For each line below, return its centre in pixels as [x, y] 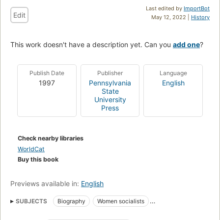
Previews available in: [46, 184]
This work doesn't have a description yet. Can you [92, 45]
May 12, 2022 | [171, 17]
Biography [71, 201]
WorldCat [31, 149]
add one [186, 45]
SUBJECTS [31, 201]
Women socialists [121, 201]
